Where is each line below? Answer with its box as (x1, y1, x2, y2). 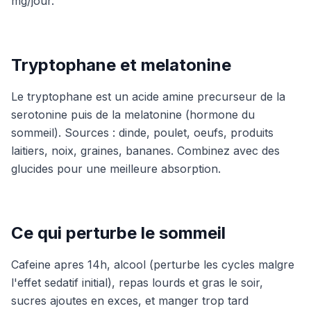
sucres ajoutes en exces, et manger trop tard (11, 294, 249, 308)
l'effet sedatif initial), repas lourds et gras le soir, (11, 276, 263, 289)
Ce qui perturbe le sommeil (11, 223, 226, 243)
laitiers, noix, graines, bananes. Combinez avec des (11, 144, 280, 158)
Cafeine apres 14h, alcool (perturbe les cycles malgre (11, 258, 294, 271)
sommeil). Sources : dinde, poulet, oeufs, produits (11, 126, 274, 140)
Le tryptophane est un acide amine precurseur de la (11, 90, 285, 103)
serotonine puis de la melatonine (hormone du (11, 108, 255, 121)
